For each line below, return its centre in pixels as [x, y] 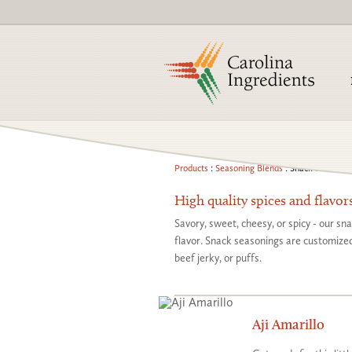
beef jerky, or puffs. [218, 258]
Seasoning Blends [249, 168]
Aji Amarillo [288, 324]
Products [191, 168]
